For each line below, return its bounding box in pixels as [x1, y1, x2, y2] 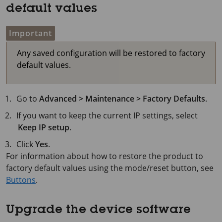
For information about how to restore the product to [6, 151, 203, 162]
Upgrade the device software [6, 205, 191, 217]
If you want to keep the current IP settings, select [16, 110, 198, 121]
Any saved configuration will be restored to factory [17, 48, 205, 59]
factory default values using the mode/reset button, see [6, 163, 214, 174]
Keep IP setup [18, 122, 69, 133]
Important [9, 28, 52, 39]
